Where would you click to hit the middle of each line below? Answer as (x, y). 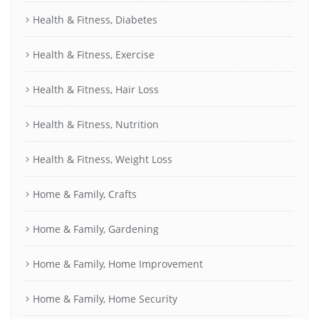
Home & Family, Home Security (105, 298)
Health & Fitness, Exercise (94, 54)
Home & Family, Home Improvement (118, 263)
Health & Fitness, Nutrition (96, 124)
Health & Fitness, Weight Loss (103, 159)
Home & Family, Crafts (85, 194)
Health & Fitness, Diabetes (95, 19)
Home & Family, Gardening (96, 229)
